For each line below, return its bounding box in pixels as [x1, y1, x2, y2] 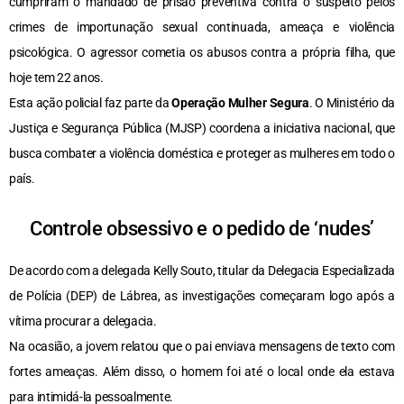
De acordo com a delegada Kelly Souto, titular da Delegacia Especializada [9, 263, 395, 278]
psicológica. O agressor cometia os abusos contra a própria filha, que [9, 45, 395, 60]
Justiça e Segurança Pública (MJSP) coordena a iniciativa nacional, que [9, 121, 395, 135]
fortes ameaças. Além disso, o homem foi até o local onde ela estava [9, 364, 395, 379]
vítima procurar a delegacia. [9, 314, 157, 328]
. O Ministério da [308, 96, 395, 110]
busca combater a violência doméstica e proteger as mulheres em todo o [9, 146, 395, 161]
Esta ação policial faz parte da [9, 96, 172, 110]
